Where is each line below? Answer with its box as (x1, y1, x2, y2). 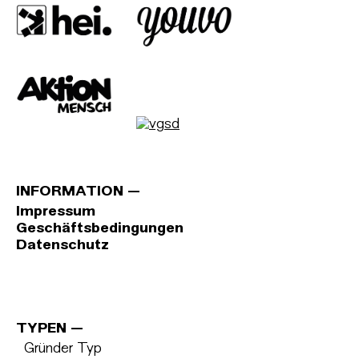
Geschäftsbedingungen (16, 221, 184, 236)
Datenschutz (16, 238, 109, 252)
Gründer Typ (16, 341, 102, 356)
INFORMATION (16, 184, 123, 199)
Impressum (16, 204, 95, 219)
